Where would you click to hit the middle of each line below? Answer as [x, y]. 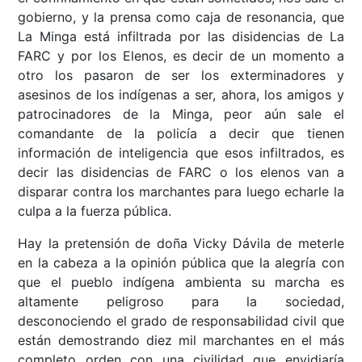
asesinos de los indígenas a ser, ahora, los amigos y [181, 95]
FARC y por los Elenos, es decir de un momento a [181, 56]
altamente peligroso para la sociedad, [181, 302]
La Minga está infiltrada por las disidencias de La [181, 37]
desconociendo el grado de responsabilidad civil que [181, 321]
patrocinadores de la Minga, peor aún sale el [181, 114]
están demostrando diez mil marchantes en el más [181, 341]
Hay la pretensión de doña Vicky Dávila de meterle [181, 244]
